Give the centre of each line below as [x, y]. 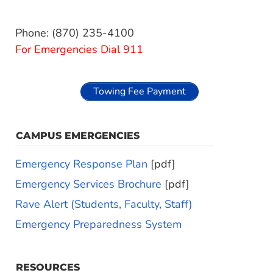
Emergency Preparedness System [98, 224]
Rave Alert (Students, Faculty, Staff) [104, 204]
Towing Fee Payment [140, 91]
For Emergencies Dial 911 [79, 49]
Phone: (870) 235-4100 [75, 33]
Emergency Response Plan [81, 164]
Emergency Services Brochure [88, 184]
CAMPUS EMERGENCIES [78, 136]
